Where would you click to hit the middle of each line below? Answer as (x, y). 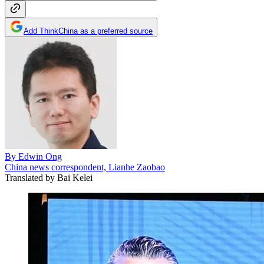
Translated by (30, 177)
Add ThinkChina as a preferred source (88, 31)
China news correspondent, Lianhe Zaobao (85, 167)
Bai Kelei (74, 177)
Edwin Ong (40, 156)
